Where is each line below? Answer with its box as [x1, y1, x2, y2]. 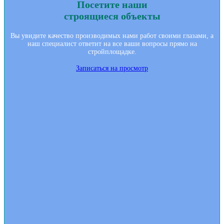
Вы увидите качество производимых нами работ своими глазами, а [10, 32, 213, 40]
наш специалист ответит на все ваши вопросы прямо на [27, 40, 197, 48]
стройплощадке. [87, 48, 136, 56]
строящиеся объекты [63, 10, 160, 22]
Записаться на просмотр [76, 64, 148, 72]
